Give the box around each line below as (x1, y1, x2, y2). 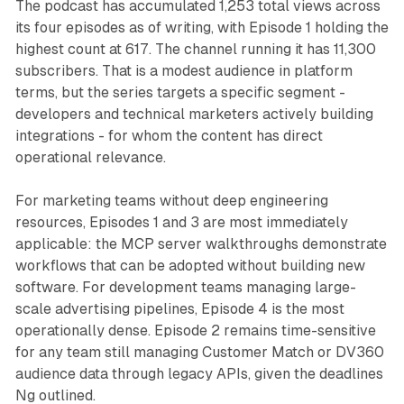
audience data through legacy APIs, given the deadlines (14, 365, 383, 383)
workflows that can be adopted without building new (14, 257, 365, 275)
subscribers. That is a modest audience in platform (14, 62, 353, 80)
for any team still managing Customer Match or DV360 (14, 344, 384, 362)
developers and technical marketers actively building (14, 106, 373, 124)
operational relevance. (14, 149, 166, 167)
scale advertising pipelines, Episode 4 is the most (14, 300, 344, 318)
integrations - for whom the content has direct (14, 127, 323, 145)
